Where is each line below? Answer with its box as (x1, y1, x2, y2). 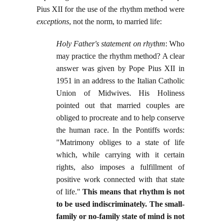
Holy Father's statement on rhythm (56, 39, 165, 48)
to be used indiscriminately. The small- (56, 200, 184, 209)
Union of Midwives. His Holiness (56, 89, 184, 98)
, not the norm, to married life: (69, 17, 162, 26)
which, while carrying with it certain (56, 150, 184, 159)
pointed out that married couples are (56, 101, 184, 110)
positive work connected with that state (56, 175, 184, 184)
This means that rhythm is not (82, 187, 185, 196)
